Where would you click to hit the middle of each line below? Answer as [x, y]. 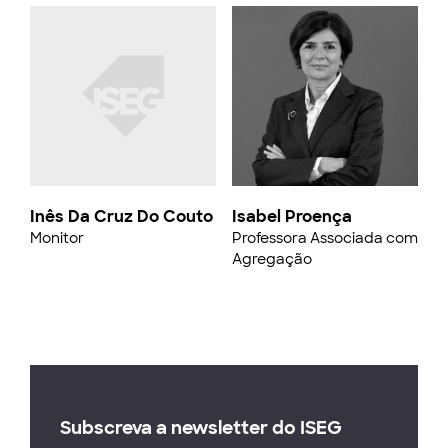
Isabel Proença [292, 216]
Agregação [272, 259]
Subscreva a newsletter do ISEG [201, 428]
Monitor [57, 238]
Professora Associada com [325, 238]
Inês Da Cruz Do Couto [121, 216]
